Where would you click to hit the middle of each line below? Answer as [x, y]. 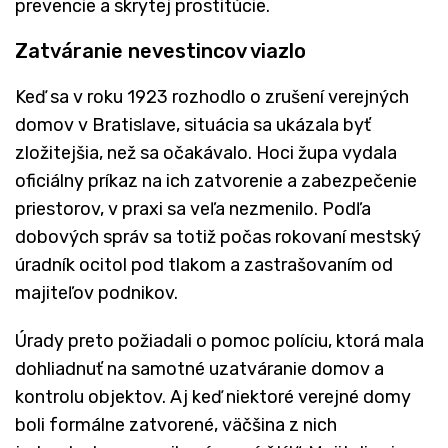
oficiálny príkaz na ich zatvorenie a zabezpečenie [216, 180]
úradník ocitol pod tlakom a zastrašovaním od [204, 264]
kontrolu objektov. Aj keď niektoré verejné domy [213, 396]
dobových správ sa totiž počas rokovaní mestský [218, 236]
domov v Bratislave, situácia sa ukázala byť [193, 124]
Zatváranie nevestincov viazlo [160, 50]
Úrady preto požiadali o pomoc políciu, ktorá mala [219, 340]
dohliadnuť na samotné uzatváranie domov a [199, 368]
